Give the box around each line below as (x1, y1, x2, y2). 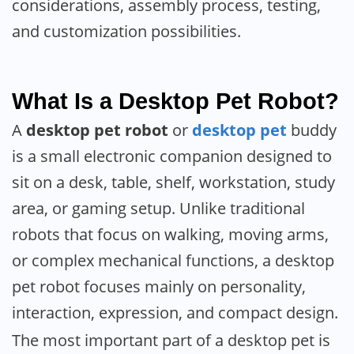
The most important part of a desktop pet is (12, 329, 330, 351)
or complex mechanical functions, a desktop (12, 250, 334, 272)
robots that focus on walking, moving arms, (12, 224, 329, 246)
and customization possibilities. (12, 21, 241, 43)
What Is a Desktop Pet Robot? (12, 88, 339, 115)
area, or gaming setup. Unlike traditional (12, 198, 305, 220)
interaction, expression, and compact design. (12, 302, 338, 324)
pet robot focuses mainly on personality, (12, 276, 306, 298)
